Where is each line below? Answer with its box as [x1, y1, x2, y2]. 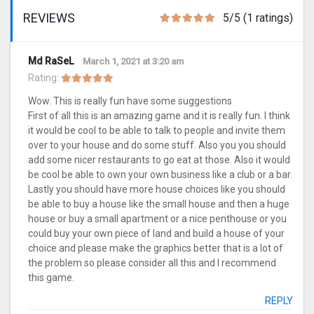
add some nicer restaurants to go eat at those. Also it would [28, 154, 290, 166]
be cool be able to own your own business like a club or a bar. [28, 169, 292, 181]
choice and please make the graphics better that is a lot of [28, 243, 283, 254]
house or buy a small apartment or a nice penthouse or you [28, 213, 287, 225]
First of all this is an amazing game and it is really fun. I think [28, 110, 290, 122]
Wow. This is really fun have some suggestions [28, 95, 232, 107]
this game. [28, 272, 74, 284]
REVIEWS [23, 11, 75, 26]
